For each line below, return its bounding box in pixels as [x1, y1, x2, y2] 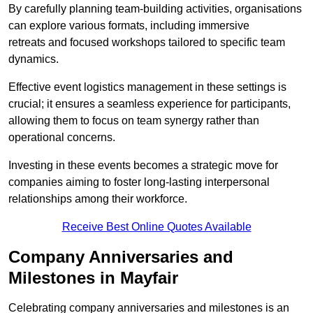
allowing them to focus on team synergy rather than [8, 115, 259, 127]
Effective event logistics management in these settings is [8, 81, 286, 94]
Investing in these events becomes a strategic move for [8, 159, 278, 172]
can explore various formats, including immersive [8, 20, 249, 32]
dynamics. [8, 53, 59, 66]
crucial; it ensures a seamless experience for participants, [8, 98, 291, 110]
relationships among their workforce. [8, 193, 187, 205]
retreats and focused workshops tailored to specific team [8, 36, 285, 49]
